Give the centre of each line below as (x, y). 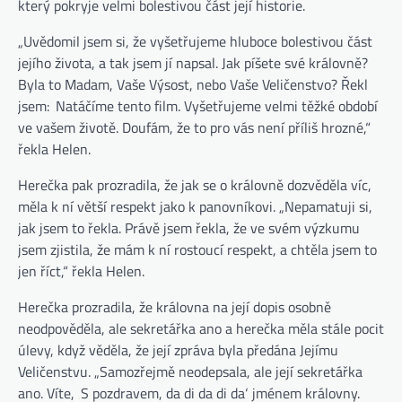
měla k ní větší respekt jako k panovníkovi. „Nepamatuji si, (195, 207)
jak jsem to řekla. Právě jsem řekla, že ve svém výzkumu (189, 228)
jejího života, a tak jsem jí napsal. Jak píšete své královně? (193, 63)
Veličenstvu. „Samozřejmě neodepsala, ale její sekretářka (190, 372)
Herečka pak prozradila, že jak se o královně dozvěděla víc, (195, 185)
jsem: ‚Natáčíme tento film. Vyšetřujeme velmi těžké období (198, 106)
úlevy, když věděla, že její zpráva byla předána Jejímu (178, 350)
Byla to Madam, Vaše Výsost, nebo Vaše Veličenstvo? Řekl (193, 85)
